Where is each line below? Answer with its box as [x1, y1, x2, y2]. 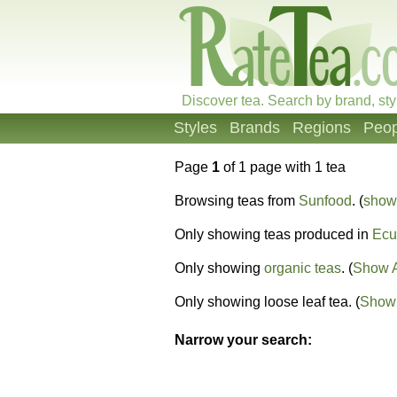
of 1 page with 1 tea [220, 160, 346, 175]
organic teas [264, 261, 341, 276]
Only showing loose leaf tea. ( [175, 294, 360, 309]
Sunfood [299, 193, 352, 208]
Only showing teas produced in [175, 227, 372, 242]
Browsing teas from [175, 193, 299, 208]
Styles [174, 119, 217, 136]
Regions [292, 119, 351, 136]
